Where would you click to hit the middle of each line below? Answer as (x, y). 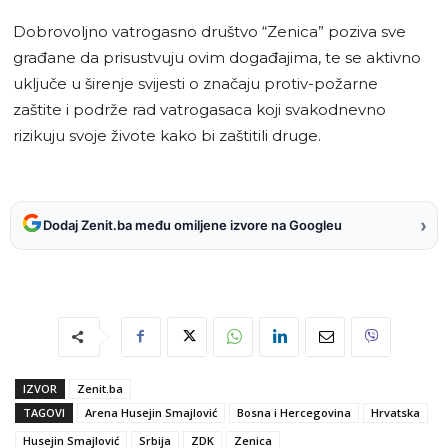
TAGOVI (44, 412)
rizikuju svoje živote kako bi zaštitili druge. (167, 135)
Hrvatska (395, 412)
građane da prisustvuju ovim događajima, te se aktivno (217, 57)
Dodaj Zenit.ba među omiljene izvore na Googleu (192, 225)
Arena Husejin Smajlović (151, 412)
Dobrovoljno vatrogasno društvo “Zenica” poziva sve (209, 31)
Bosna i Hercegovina (294, 412)
